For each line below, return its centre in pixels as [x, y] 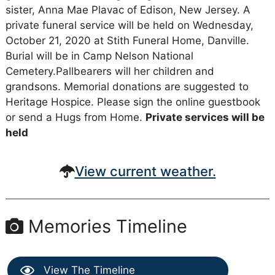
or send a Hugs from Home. [75, 118]
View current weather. [145, 172]
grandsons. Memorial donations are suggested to [127, 87]
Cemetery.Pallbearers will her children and [110, 72]
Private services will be [205, 118]
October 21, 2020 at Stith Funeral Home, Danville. [127, 41]
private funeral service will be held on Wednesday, [129, 25]
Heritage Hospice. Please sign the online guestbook [133, 102]
